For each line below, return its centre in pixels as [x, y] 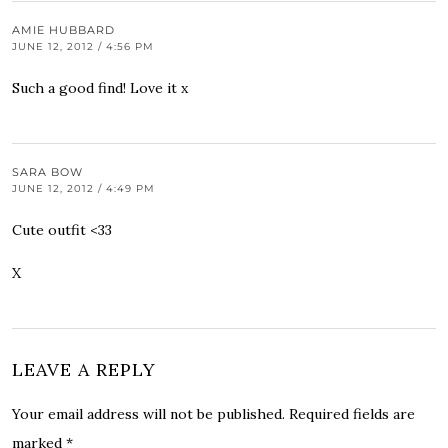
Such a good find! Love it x [100, 87]
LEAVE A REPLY [84, 369]
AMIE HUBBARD [63, 29]
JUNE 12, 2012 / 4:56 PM [83, 46]
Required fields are [352, 413]
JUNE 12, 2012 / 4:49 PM [83, 188]
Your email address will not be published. [148, 413]
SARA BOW [47, 171]
